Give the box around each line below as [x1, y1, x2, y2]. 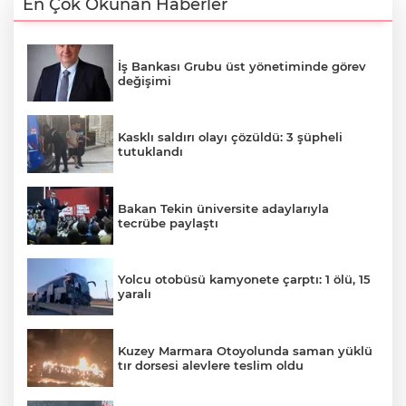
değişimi [118, 72, 171, 88]
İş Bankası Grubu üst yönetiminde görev [118, 58, 366, 73]
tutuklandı [118, 144, 183, 159]
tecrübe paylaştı [118, 215, 218, 230]
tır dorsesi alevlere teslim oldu [118, 357, 304, 372]
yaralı [118, 286, 151, 302]
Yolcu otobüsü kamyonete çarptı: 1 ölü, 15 [118, 272, 371, 287]
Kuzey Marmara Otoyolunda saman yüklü [118, 343, 372, 358]
